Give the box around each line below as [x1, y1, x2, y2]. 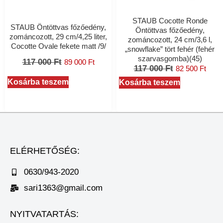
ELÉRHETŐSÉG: [10, 145, 80, 156]
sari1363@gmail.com [23, 183, 103, 193]
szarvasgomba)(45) [137, 54, 202, 63]
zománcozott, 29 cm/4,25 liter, [9, 32, 107, 41]
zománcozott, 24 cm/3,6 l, [127, 35, 212, 44]
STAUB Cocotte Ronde [132, 16, 208, 25]
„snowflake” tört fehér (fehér [125, 45, 215, 54]
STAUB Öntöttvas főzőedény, [10, 22, 106, 31]
